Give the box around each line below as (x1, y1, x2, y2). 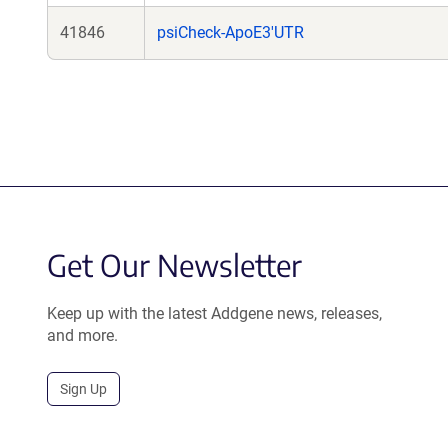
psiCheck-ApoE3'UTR (157, 23, 304, 42)
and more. (47, 326, 118, 345)
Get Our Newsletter (47, 246, 302, 284)
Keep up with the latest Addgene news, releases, (47, 304, 382, 323)
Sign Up (60, 381, 107, 397)
